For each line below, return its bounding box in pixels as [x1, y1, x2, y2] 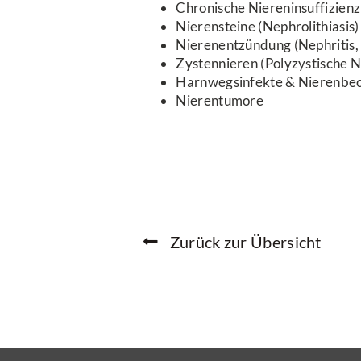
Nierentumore [176, 91, 264, 109]
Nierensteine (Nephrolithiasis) [176, 17, 359, 35]
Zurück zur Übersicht [169, 231, 322, 251]
